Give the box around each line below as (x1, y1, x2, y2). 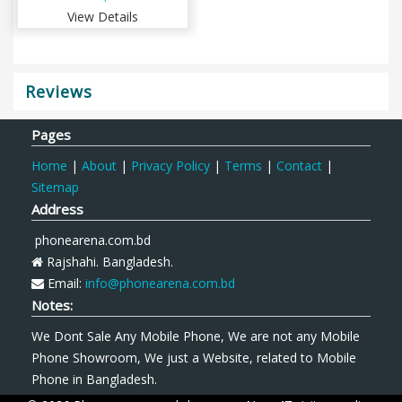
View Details (67, 8, 138, 25)
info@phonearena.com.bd (85, 275, 235, 292)
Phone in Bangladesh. (31, 371, 157, 388)
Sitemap (31, 179, 79, 196)
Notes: (31, 296, 73, 314)
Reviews (25, 81, 92, 102)
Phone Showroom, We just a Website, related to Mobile (31, 349, 356, 366)
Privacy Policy (131, 157, 210, 174)
